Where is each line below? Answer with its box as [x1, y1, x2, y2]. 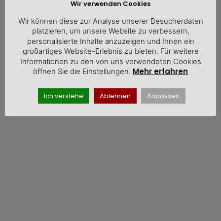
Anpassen [147, 91, 180, 101]
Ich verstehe [44, 91, 83, 101]
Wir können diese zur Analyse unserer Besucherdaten [18, 16, 203, 26]
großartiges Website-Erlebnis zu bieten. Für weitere [22, 46, 199, 56]
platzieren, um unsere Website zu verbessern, [32, 26, 189, 36]
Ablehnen [100, 91, 131, 101]
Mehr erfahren [133, 66, 188, 77]
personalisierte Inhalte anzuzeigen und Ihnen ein [27, 36, 194, 46]
